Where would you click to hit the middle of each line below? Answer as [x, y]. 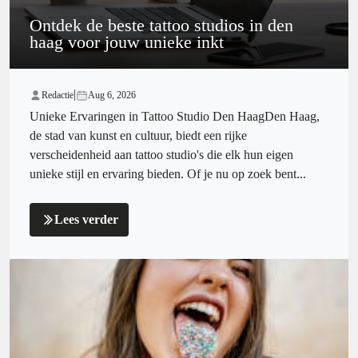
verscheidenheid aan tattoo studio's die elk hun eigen [161, 155]
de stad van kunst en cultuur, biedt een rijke [138, 136]
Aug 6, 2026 [112, 95]
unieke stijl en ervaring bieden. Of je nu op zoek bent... [168, 174]
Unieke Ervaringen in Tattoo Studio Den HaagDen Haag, [175, 117]
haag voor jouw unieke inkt [127, 42]
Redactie [58, 95]
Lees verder [86, 220]
